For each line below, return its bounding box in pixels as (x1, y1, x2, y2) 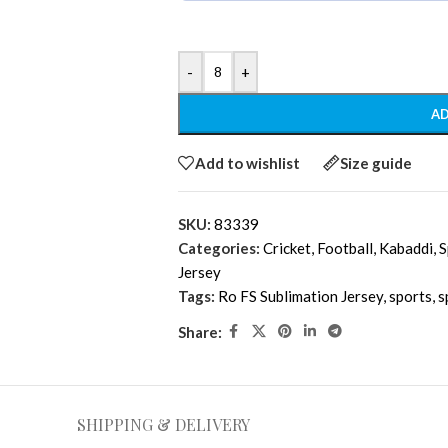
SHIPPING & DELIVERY (76, 414, 250, 436)
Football (316, 239, 373, 258)
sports (388, 287, 432, 306)
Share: (177, 322, 222, 341)
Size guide (339, 153, 412, 172)
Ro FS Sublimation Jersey (217, 287, 383, 306)
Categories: (177, 239, 260, 258)
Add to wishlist (194, 153, 300, 172)
